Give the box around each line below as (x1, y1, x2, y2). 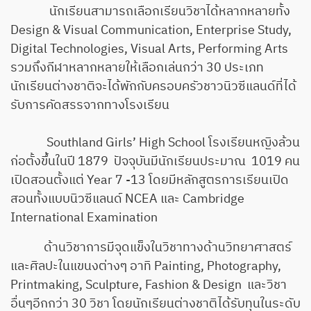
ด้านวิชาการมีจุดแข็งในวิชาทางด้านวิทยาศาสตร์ (10, 237, 292, 259)
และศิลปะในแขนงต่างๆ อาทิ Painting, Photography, (10, 256, 281, 278)
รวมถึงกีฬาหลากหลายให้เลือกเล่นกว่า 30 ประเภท (10, 58, 264, 79)
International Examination (10, 208, 158, 229)
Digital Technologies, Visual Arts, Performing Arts (10, 39, 288, 60)
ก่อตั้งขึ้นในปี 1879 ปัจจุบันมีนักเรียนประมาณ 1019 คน (10, 151, 300, 173)
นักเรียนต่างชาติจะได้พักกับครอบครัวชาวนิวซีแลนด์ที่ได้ (10, 76, 296, 98)
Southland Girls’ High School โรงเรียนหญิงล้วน (10, 133, 300, 154)
